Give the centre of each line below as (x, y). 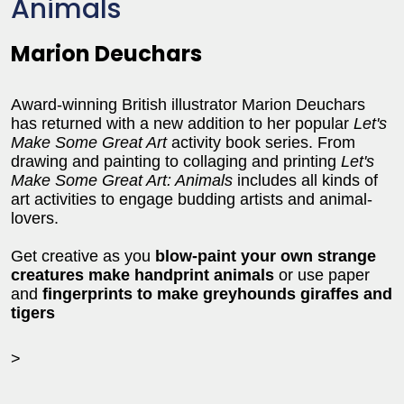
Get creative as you (83, 256)
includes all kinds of (305, 180)
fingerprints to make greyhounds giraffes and (217, 294)
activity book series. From (261, 142)
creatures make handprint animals (142, 275)
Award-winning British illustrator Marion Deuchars (188, 104)
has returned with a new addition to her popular (182, 123)
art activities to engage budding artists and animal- (192, 199)
